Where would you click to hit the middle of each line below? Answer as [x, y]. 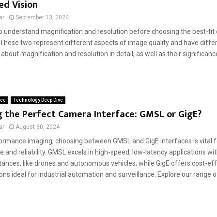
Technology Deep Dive [38, 100]
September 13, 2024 [42, 17]
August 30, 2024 [37, 127]
